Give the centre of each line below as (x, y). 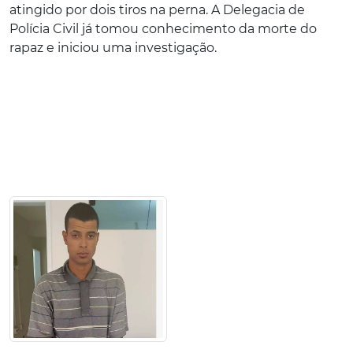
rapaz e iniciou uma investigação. (113, 48)
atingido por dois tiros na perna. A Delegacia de (157, 10)
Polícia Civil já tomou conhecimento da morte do (163, 29)
